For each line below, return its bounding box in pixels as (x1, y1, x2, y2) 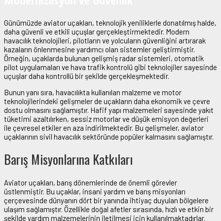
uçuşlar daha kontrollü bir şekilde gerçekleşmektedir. (4, 71, 169, 80)
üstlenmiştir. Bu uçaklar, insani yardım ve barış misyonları (4, 186, 185, 196)
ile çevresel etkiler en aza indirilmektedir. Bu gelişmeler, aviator (4, 123, 204, 132)
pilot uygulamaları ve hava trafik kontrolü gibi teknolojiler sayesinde (4, 62, 217, 72)
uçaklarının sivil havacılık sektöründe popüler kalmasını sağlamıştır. (4, 132, 214, 141)
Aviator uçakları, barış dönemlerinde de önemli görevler (4, 178, 177, 187)
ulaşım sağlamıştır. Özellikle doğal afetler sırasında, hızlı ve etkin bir (4, 204, 214, 214)
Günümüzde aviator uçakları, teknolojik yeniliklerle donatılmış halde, (4, 18, 217, 27)
